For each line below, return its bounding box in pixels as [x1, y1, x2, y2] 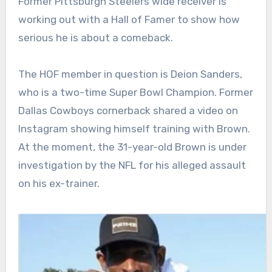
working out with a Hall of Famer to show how [18, 13, 240, 26]
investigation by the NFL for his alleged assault [18, 159, 246, 172]
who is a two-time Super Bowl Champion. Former [18, 86, 253, 99]
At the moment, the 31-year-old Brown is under [18, 141, 246, 154]
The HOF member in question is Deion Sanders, [18, 68, 242, 81]
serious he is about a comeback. [18, 32, 173, 44]
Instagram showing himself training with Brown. [18, 123, 250, 135]
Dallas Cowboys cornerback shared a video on [18, 104, 238, 117]
